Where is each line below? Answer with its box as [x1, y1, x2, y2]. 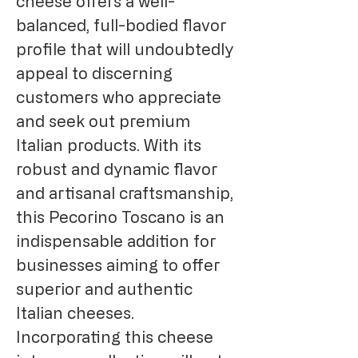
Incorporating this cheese [16, 328, 213, 347]
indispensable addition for [16, 232, 216, 251]
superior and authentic [16, 280, 193, 299]
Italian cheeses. [16, 304, 134, 323]
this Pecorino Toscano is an [16, 208, 225, 227]
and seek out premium [16, 112, 190, 131]
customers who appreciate [16, 88, 221, 107]
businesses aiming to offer [16, 256, 220, 275]
